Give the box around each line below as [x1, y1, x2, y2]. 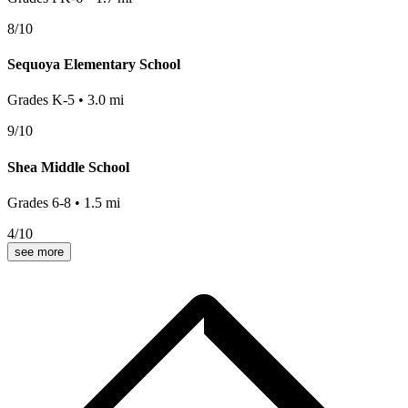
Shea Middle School [7, 158, 129, 175]
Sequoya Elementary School [7, 56, 180, 73]
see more [15, 244, 64, 259]
